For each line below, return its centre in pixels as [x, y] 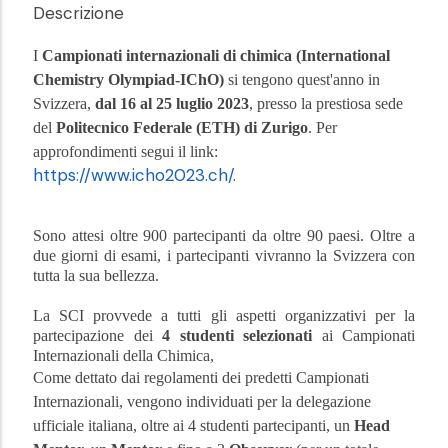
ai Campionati [363, 336]
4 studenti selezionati [237, 336]
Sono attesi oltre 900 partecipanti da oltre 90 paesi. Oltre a [224, 236]
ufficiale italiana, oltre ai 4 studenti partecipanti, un [193, 426]
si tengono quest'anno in [304, 80]
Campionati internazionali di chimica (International [216, 56]
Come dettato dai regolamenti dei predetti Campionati [201, 378]
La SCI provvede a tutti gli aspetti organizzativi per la [224, 316]
